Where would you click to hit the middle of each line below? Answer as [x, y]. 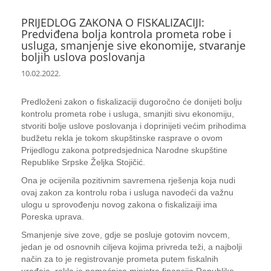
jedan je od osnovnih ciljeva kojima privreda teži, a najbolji [132, 247]
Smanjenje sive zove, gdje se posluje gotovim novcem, [126, 235]
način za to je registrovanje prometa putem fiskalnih [120, 259]
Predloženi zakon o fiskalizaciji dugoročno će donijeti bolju [132, 102]
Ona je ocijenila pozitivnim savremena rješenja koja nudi [128, 180]
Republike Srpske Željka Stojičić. [83, 162]
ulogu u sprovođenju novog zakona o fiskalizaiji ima [119, 204]
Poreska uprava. [53, 217]
